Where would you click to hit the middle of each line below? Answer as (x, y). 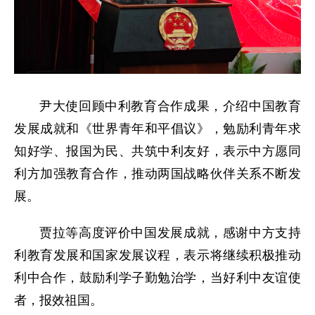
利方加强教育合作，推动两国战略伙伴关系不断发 (157, 174)
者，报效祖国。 (58, 300)
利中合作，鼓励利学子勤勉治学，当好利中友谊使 (157, 278)
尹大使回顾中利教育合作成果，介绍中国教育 (170, 106)
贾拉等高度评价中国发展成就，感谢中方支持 (170, 233)
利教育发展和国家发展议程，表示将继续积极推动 (157, 255)
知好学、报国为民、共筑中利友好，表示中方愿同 (157, 151)
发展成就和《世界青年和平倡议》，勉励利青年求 (157, 129)
